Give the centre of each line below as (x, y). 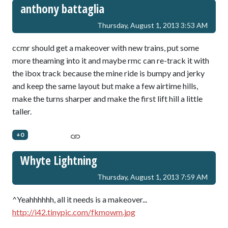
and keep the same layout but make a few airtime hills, (105, 85)
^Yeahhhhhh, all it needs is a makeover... (80, 199)
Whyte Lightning (59, 161)
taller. (22, 111)
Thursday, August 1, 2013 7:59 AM (152, 177)
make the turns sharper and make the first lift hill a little (107, 98)
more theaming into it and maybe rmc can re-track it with (111, 60)
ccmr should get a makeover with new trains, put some (106, 47)
